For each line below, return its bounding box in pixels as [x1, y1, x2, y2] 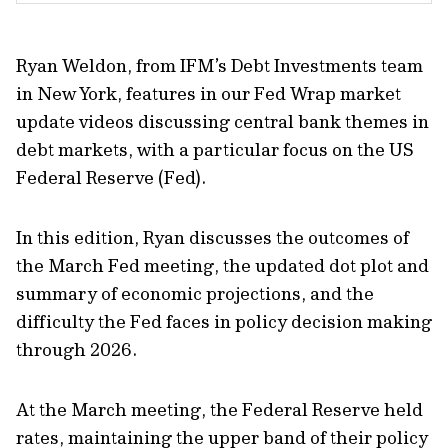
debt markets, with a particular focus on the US [16, 138, 414, 161]
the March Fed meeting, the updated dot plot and [16, 254, 429, 277]
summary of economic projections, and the [16, 282, 374, 305]
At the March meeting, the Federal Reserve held [16, 398, 423, 421]
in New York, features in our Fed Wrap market [16, 82, 401, 105]
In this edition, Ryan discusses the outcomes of [16, 226, 409, 249]
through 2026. [16, 338, 137, 361]
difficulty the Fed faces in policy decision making [16, 310, 432, 333]
